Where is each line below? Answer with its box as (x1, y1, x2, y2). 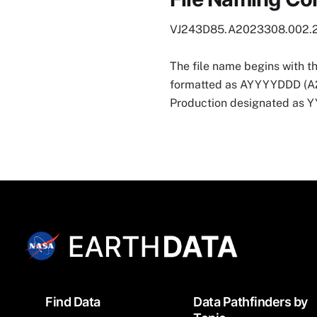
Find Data (45, 294, 100, 310)
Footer (8, 285, 70, 311)
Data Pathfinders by (193, 294, 308, 310)
